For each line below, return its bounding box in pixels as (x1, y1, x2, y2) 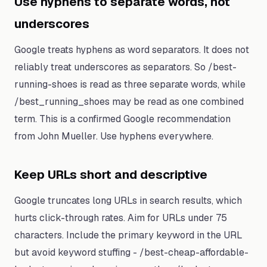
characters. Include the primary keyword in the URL (14, 229, 243, 241)
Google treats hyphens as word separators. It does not (14, 44, 249, 56)
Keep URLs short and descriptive (14, 167, 207, 182)
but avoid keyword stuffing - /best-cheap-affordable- (14, 246, 249, 259)
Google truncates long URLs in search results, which (14, 194, 242, 207)
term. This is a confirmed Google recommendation (14, 113, 231, 125)
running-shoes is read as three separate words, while (14, 78, 246, 91)
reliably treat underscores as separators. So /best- (14, 61, 237, 73)
